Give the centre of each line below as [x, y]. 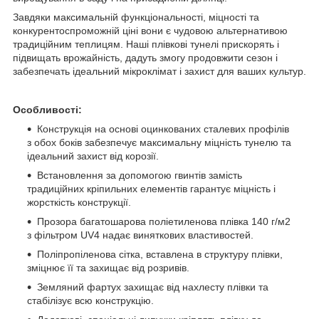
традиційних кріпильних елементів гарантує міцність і [151, 188]
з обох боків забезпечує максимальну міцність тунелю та [159, 142]
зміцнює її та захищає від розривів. [108, 267]
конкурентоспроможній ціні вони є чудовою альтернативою [150, 30]
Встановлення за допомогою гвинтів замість [140, 175]
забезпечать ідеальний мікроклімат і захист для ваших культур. [159, 71]
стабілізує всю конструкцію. [90, 300]
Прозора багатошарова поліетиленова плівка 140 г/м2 [164, 221]
